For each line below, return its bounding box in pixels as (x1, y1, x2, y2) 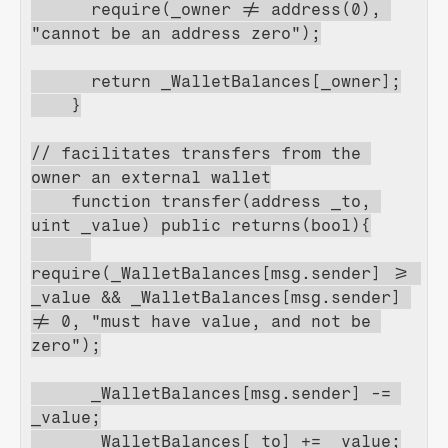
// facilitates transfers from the (31, 144, 361, 163)
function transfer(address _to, (31, 192, 371, 211)
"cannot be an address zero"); (31, 24, 321, 43)
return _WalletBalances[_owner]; (31, 72, 401, 91)
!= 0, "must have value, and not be (31, 312, 371, 331)
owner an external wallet (31, 168, 271, 187)
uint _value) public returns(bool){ (31, 216, 371, 235)
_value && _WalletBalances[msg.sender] (31, 288, 401, 307)
